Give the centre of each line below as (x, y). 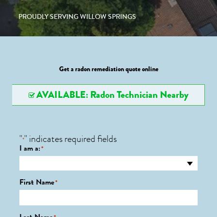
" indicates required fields (70, 139)
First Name (37, 182)
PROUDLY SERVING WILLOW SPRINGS (77, 17)
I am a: (30, 148)
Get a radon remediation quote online (108, 69)
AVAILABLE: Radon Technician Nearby (112, 95)
